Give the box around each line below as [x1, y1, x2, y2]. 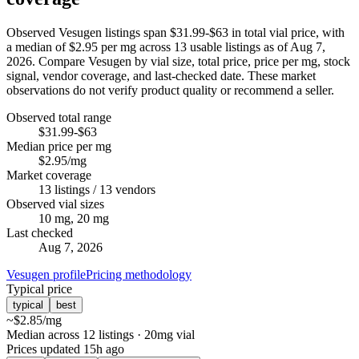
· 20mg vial [134, 328, 195, 342]
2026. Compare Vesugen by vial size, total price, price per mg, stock [6, 54, 350, 69]
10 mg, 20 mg [38, 212, 109, 226]
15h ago [83, 342, 124, 357]
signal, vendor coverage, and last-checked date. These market [6, 69, 316, 83]
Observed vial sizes [6, 197, 104, 212]
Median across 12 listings [6, 328, 134, 342]
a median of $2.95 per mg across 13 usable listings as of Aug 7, [6, 40, 325, 54]
